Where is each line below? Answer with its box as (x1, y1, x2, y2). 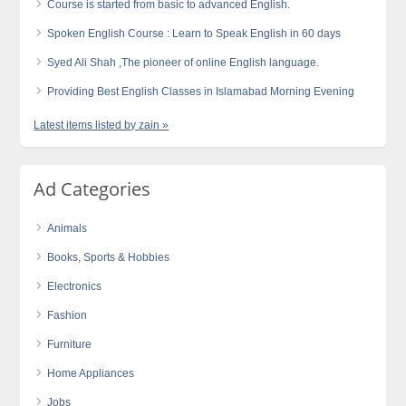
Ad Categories (34, 177, 151, 201)
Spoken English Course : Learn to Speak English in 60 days (47, 27, 342, 40)
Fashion (47, 309, 88, 322)
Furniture (47, 338, 92, 351)
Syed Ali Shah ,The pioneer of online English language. (47, 56, 320, 69)
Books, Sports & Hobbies (47, 251, 170, 264)
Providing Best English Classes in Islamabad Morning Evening (47, 85, 355, 98)
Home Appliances (47, 367, 135, 380)
